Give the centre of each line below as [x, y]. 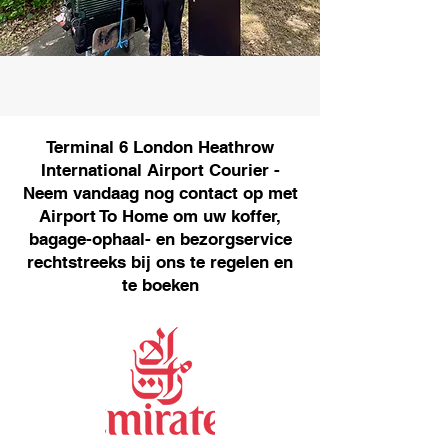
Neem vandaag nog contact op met [160, 193]
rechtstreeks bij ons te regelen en [160, 262]
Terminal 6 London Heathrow [160, 147]
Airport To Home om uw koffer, [160, 216]
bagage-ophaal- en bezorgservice [160, 239]
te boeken [160, 285]
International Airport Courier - [160, 170]
